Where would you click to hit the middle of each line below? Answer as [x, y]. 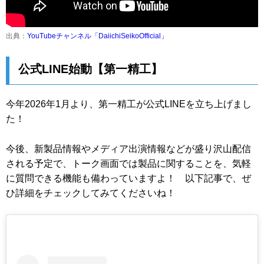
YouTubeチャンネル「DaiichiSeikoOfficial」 [98, 36]
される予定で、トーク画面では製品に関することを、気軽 [128, 163]
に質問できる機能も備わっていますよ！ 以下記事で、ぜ [128, 178]
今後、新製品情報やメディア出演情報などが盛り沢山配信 [128, 148]
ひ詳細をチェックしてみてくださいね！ [91, 193]
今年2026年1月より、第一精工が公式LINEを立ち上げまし [129, 104]
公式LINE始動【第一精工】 [90, 69]
